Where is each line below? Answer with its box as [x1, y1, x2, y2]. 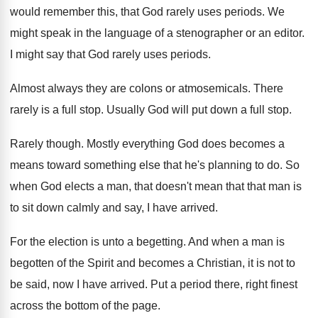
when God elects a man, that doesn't [10, 180, 192, 192]
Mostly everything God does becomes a [87, 138, 285, 150]
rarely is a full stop [10, 104, 101, 116]
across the [10, 300, 62, 312]
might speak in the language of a [10, 27, 173, 39]
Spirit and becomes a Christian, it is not [87, 257, 283, 269]
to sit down [10, 202, 64, 214]
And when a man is [188, 236, 285, 248]
